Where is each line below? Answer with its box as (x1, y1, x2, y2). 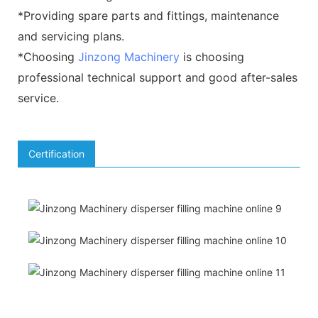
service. (18, 90, 59, 105)
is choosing (180, 49, 244, 64)
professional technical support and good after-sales (18, 70, 297, 84)
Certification (28, 147, 84, 160)
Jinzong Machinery (78, 49, 180, 64)
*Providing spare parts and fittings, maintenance (18, 8, 279, 23)
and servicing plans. (18, 28, 124, 43)
